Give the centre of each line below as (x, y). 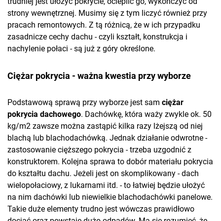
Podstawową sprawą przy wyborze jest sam (85, 102)
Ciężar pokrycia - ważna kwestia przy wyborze (99, 75)
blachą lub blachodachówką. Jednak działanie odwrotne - (107, 138)
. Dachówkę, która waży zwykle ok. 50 (146, 114)
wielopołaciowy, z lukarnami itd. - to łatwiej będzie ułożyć (106, 185)
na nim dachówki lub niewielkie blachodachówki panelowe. (110, 197)
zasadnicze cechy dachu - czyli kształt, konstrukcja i (97, 37)
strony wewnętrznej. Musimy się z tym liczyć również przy (107, 13)
